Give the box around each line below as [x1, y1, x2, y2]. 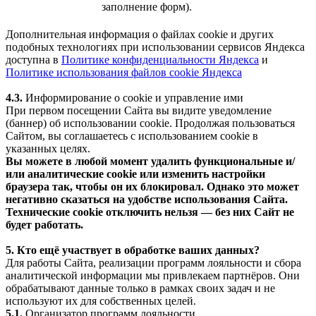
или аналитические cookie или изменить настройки [6, 167, 265, 180]
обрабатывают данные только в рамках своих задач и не [6, 281, 275, 294]
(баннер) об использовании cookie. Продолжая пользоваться [6, 116, 295, 129]
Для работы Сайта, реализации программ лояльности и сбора [6, 256, 301, 269]
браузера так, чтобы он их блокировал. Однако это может [6, 180, 299, 193]
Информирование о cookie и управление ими [23, 91, 243, 104]
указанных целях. [6, 142, 90, 154]
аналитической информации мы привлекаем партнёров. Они [6, 269, 300, 281]
